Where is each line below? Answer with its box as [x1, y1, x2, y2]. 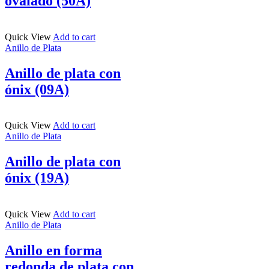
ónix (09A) [5, 81, 69, 97]
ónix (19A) [5, 170, 69, 186]
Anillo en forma [5, 243, 102, 259]
